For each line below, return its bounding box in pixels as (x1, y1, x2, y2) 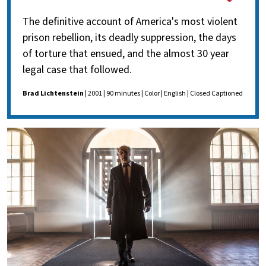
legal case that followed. (23, 62, 132, 78)
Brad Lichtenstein (23, 88, 84, 99)
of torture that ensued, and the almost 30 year (23, 46, 229, 62)
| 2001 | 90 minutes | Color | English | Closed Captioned (84, 88, 243, 99)
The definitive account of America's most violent (23, 14, 237, 30)
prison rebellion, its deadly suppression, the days (23, 30, 236, 46)
